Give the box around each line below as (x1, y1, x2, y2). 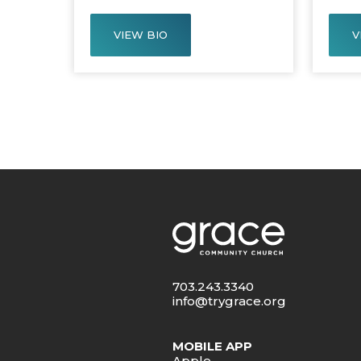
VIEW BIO (114, 27, 168, 41)
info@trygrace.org (172, 293, 287, 309)
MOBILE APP (172, 338, 253, 355)
